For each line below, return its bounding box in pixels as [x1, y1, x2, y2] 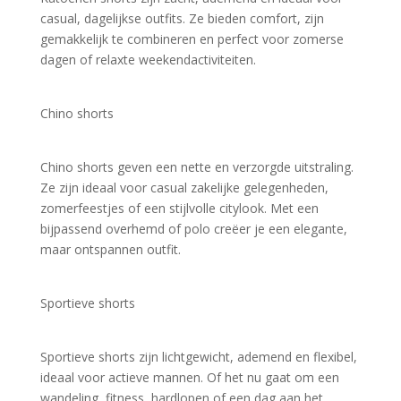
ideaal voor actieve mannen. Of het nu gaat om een [39, 368, 339, 386]
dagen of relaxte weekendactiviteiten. [39, 50, 256, 68]
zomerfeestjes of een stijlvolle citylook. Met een [39, 199, 319, 217]
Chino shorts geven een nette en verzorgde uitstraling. [39, 158, 354, 175]
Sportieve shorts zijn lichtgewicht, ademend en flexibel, [39, 347, 357, 365]
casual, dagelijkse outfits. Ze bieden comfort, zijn [39, 9, 324, 27]
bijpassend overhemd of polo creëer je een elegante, [39, 219, 347, 237]
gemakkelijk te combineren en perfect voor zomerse [39, 30, 344, 47]
